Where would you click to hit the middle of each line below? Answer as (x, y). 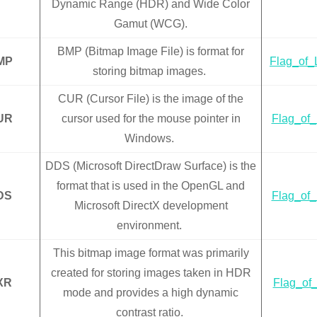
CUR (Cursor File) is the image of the (151, 99)
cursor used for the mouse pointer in (151, 119)
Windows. (151, 139)
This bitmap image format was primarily (151, 253)
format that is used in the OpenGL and (151, 186)
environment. (151, 226)
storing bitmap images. (151, 71)
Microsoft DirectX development (151, 206)
